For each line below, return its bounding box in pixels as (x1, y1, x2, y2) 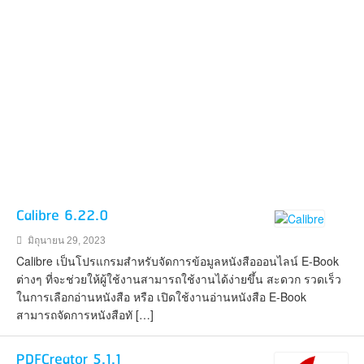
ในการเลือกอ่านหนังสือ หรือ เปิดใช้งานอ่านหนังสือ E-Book (16, 288, 306, 305)
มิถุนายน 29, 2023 (25, 235, 106, 246)
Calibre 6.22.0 (16, 203, 108, 229)
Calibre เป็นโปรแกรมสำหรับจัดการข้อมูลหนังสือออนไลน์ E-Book (16, 253, 339, 269)
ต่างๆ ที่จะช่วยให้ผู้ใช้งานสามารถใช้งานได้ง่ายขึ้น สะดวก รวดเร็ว (16, 271, 341, 287)
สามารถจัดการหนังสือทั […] (16, 306, 154, 323)
